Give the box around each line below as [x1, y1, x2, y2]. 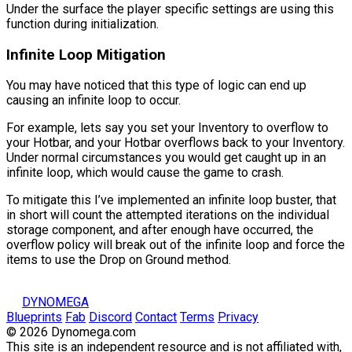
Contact [135, 310, 177, 325]
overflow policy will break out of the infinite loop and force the [6, 237, 345, 253]
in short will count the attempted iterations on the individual [6, 207, 329, 223]
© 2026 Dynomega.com [6, 324, 136, 340]
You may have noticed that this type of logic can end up [6, 78, 306, 93]
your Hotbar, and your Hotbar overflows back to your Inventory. [6, 135, 345, 151]
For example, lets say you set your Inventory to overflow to [6, 120, 328, 136]
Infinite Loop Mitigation [6, 46, 166, 64]
